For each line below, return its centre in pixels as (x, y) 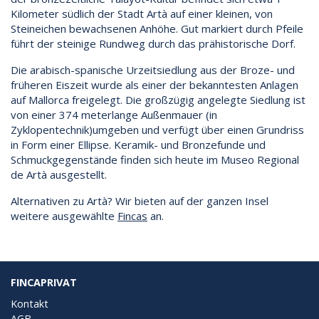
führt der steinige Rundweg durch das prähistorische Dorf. (153, 43)
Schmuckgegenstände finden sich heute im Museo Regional (155, 159)
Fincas (132, 215)
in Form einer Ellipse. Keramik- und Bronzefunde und (138, 144)
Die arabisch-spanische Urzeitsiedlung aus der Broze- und (153, 69)
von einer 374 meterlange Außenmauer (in (114, 114)
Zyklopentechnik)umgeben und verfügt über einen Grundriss (157, 129)
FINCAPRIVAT (44, 282)
